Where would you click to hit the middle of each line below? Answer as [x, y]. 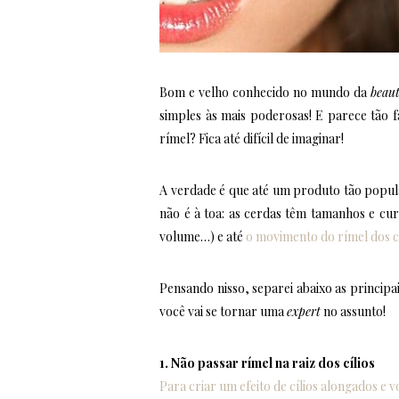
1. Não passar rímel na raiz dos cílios [268, 362]
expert [304, 311]
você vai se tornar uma [224, 311]
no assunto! [354, 311]
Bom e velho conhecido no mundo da [265, 92]
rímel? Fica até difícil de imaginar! [252, 138]
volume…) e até [203, 236]
